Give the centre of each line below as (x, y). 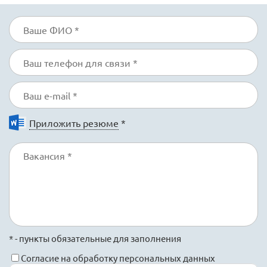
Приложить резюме (74, 122)
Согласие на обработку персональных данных (118, 258)
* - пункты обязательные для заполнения (95, 238)
